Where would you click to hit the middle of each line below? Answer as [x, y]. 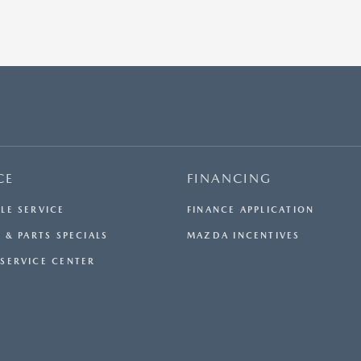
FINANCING [229, 179]
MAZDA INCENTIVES [244, 236]
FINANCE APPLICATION [251, 210]
